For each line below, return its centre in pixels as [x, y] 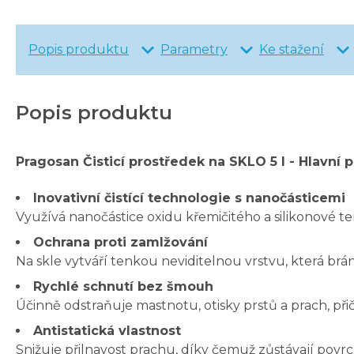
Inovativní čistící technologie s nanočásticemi [189, 198]
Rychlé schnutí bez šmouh [123, 287]
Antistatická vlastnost [107, 331]
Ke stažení [292, 50]
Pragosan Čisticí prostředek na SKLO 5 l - [157, 162]
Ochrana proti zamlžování [121, 243]
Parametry [194, 50]
